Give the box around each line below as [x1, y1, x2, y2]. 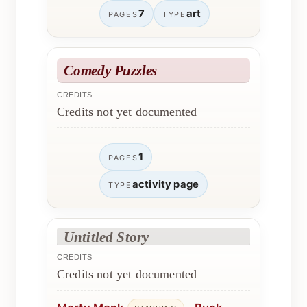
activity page [132, 177, 199, 191]
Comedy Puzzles [64, 62, 158, 78]
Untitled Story [64, 228, 149, 245]
